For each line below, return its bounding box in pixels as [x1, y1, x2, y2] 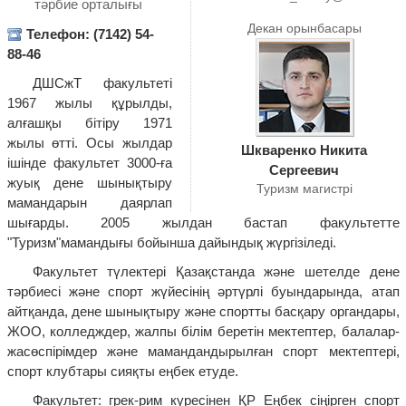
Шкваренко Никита [241, 142, 367, 159]
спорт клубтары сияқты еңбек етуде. [6, 363, 238, 380]
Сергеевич [269, 162, 339, 179]
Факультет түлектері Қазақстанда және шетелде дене [32, 264, 400, 280]
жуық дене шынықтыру [6, 175, 172, 191]
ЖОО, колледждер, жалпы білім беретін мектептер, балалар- [6, 324, 400, 340]
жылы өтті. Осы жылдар [6, 135, 172, 151]
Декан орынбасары [246, 21, 362, 36]
